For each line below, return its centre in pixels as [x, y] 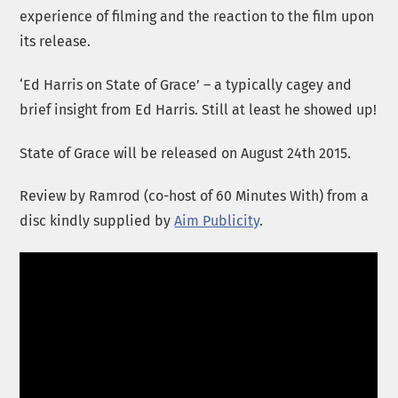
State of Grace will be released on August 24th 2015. [186, 153]
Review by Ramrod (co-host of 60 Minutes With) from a [195, 196]
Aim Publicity [217, 221]
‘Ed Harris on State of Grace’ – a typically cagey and [186, 84]
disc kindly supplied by [97, 221]
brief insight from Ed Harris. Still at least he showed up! [199, 109]
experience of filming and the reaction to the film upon [197, 17]
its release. [56, 42]
